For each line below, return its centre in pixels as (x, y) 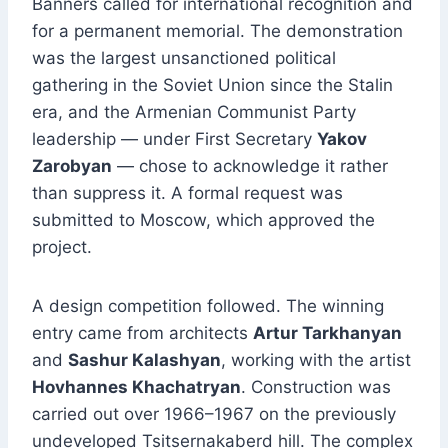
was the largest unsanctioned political (184, 58)
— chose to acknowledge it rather (250, 166)
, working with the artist (316, 360)
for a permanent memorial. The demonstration (217, 31)
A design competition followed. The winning (208, 306)
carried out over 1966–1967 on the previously (214, 414)
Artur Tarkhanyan (327, 333)
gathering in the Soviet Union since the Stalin (212, 85)
